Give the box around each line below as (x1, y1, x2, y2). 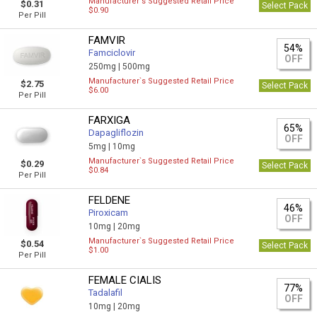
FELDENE (88, 194, 131, 207)
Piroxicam (88, 207, 129, 218)
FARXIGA (88, 114, 131, 127)
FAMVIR (88, 34, 126, 47)
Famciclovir (88, 47, 136, 58)
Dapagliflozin (88, 127, 144, 138)
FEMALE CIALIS (88, 274, 162, 287)
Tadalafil (88, 287, 123, 298)
